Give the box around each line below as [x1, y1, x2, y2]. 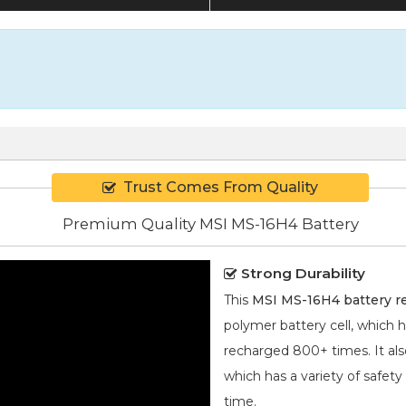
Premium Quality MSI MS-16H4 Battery [62, 214, 359, 233]
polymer [224, 316, 276, 333]
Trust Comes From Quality [123, 179, 318, 197]
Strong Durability [241, 264, 365, 282]
